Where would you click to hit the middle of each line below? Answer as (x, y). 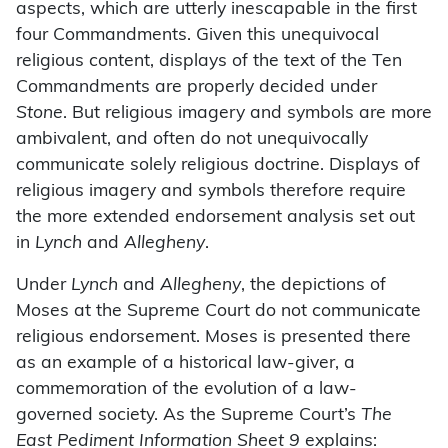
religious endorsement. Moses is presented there (213, 338)
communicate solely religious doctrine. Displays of (218, 166)
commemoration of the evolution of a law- (186, 390)
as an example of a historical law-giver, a (185, 364)
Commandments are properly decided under (196, 88)
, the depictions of (313, 286)
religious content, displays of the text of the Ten (209, 62)
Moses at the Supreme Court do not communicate (218, 312)
